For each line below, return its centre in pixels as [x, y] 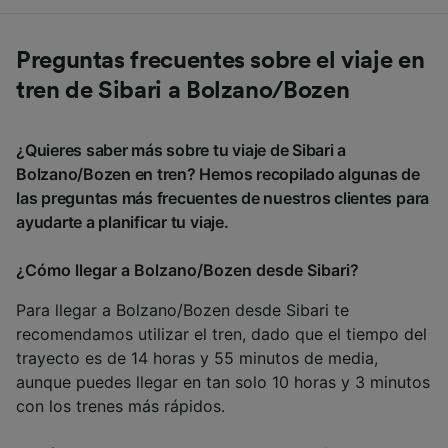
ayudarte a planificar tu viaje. [122, 222]
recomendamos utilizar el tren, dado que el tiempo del [221, 334]
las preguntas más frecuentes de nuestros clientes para [223, 198]
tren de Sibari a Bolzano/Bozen [183, 91]
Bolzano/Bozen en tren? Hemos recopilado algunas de [218, 174]
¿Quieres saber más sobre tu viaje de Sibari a [181, 150]
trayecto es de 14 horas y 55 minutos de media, [197, 358]
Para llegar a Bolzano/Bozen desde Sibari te [182, 310]
